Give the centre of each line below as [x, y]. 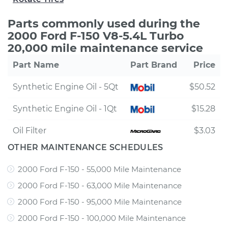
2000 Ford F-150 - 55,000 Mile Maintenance [99, 169]
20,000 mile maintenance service [105, 48]
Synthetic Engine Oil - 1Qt [65, 109]
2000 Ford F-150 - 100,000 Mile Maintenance [102, 218]
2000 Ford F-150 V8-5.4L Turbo [96, 36]
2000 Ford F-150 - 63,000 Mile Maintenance [100, 186]
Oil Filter [30, 131]
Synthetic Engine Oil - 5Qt [66, 87]
